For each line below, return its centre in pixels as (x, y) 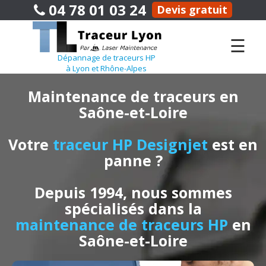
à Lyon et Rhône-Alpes (107, 69)
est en (235, 144)
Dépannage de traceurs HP (106, 58)
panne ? (133, 160)
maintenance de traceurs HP (123, 224)
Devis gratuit (192, 9)
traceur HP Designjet (132, 144)
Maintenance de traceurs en (133, 96)
